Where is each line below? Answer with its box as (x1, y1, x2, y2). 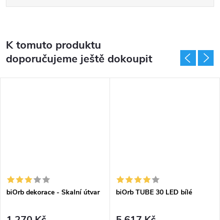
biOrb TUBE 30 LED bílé (116, 187, 192, 197)
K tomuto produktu (6, 37, 101, 53)
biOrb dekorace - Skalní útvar (6, 187, 100, 197)
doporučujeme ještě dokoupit (6, 51, 152, 66)
